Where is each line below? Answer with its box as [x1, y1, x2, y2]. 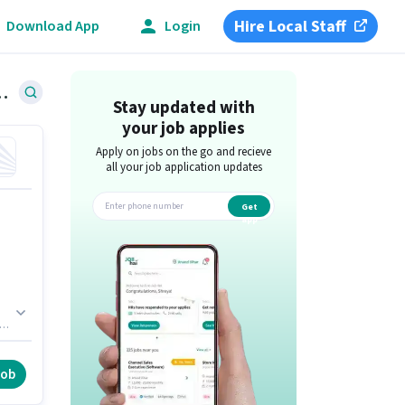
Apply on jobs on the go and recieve [96, 144, 272, 160]
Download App [6, 15, 99, 36]
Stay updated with [112, 96, 255, 120]
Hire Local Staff [234, 14, 347, 38]
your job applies [122, 117, 246, 141]
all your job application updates [105, 159, 262, 175]
